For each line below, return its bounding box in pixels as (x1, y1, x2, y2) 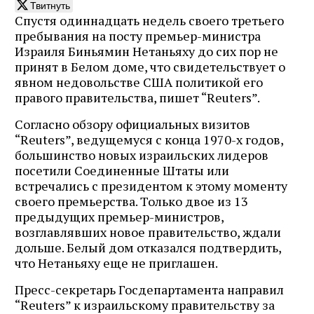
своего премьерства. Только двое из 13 (15, 192, 248, 210)
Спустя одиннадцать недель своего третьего (15, 11, 284, 29)
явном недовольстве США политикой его (15, 73, 263, 90)
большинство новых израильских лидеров (15, 146, 268, 163)
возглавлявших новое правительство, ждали (15, 223, 281, 240)
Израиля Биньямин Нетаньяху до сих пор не (15, 42, 278, 60)
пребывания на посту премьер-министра (15, 27, 261, 44)
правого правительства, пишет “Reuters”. (15, 88, 260, 106)
